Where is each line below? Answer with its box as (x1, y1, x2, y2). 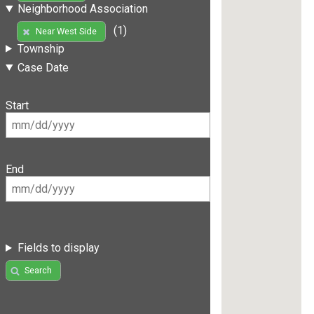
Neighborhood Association (17, 1, 148, 15)
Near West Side (35, 26, 97, 37)
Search (24, 265, 52, 276)
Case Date (17, 60, 69, 74)
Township (17, 41, 64, 55)
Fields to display (17, 241, 100, 255)
